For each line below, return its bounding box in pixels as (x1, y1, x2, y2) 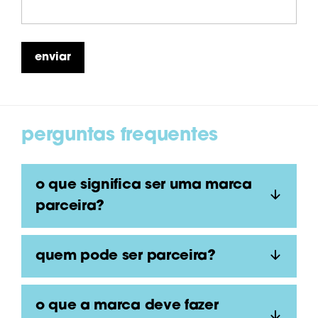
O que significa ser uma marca (35, 178, 45, 192)
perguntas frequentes (33, 126, 218, 146)
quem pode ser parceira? (45, 249, 216, 263)
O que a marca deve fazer (35, 299, 45, 313)
